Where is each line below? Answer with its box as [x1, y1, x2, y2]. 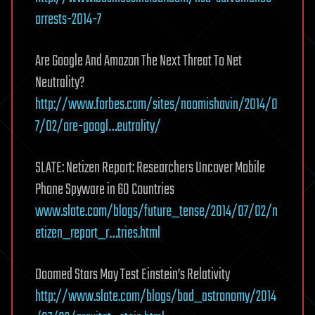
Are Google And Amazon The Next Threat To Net [35, 49, 242, 73]
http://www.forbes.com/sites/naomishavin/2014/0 [35, 92, 278, 117]
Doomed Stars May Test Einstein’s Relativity [35, 262, 230, 287]
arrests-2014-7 [35, 7, 101, 32]
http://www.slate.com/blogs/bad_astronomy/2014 [35, 284, 276, 309]
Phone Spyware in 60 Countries [35, 177, 174, 202]
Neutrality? [35, 70, 84, 95]
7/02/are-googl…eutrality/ [35, 114, 161, 139]
